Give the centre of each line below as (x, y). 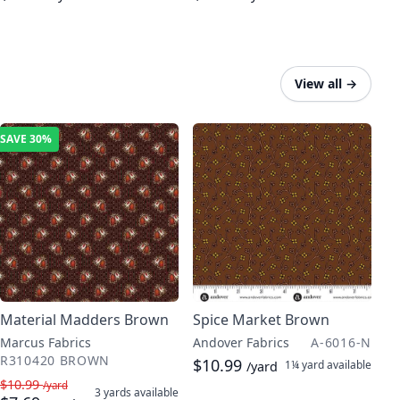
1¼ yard (304, 365)
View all (318, 83)
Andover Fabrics (241, 342)
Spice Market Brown (261, 320)
